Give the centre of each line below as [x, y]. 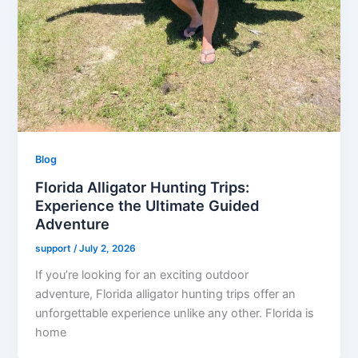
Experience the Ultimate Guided [147, 205]
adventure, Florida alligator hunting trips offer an [166, 294]
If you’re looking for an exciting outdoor [142, 274]
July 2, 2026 [108, 248]
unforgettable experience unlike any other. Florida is [175, 313]
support [55, 248]
